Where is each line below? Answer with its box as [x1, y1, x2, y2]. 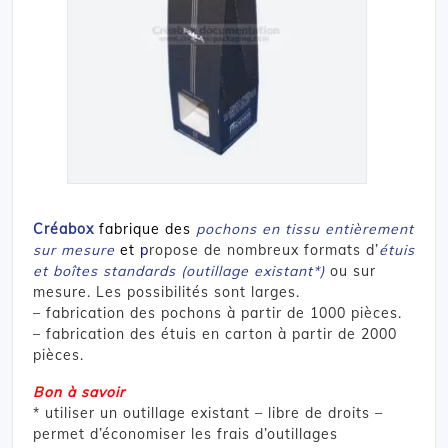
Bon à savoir [33, 382, 125, 401]
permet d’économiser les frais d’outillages [33, 424, 338, 443]
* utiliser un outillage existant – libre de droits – [33, 403, 383, 422]
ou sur [325, 261, 376, 280]
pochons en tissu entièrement [196, 219, 414, 238]
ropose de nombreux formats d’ [149, 240, 379, 259]
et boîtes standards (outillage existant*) [33, 261, 325, 280]
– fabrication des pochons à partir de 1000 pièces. [33, 303, 402, 322]
